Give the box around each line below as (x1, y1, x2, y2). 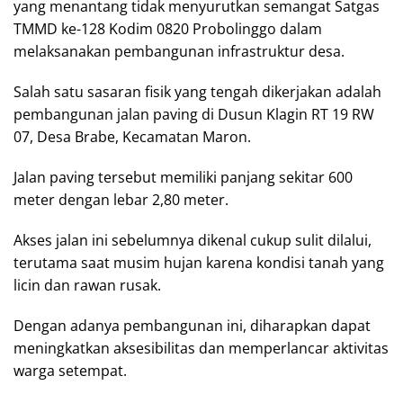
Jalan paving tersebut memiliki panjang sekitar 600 (13, 167, 353, 187)
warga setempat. (13, 361, 127, 381)
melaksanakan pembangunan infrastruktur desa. (13, 41, 345, 61)
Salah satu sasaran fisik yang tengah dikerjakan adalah (13, 82, 381, 102)
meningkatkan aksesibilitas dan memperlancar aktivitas (13, 338, 389, 358)
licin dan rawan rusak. (13, 275, 161, 295)
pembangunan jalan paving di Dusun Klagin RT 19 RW (13, 104, 374, 124)
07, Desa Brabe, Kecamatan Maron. (13, 127, 251, 147)
